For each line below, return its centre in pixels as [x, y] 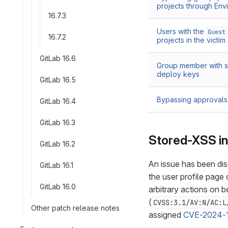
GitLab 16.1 [56, 165]
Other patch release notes [75, 208]
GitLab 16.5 [58, 79]
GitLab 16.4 [58, 101]
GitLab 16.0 [58, 186]
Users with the [181, 31]
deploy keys [178, 74]
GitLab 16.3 [58, 122]
